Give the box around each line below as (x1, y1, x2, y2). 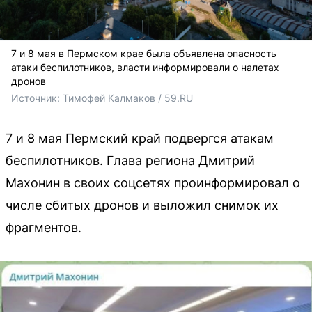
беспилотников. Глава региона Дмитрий (6, 153, 255, 168)
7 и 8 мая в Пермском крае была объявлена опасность (11, 47, 276, 59)
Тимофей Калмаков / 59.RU (63, 91, 193, 104)
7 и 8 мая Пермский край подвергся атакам (6, 130, 274, 146)
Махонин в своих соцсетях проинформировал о (6, 175, 300, 190)
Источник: (11, 91, 63, 104)
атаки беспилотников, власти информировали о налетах (11, 61, 279, 73)
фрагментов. (6, 219, 81, 235)
